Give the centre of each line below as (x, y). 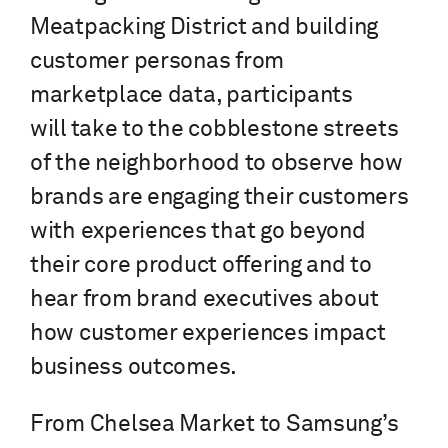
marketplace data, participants (191, 96)
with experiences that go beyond (198, 232)
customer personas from (157, 62)
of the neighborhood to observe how (216, 164)
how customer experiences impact (208, 334)
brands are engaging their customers (219, 198)
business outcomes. (134, 368)
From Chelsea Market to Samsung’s (214, 425)
